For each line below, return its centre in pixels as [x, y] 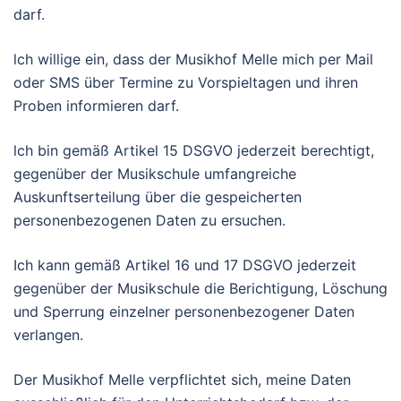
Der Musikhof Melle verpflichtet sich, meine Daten [182, 380]
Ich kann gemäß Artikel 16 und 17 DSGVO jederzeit [185, 265]
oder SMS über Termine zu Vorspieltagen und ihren [186, 82]
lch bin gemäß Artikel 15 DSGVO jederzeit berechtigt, [194, 150]
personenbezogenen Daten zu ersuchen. [149, 220]
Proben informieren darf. [96, 106]
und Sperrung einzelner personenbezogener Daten [184, 311]
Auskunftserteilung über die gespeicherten [158, 197]
